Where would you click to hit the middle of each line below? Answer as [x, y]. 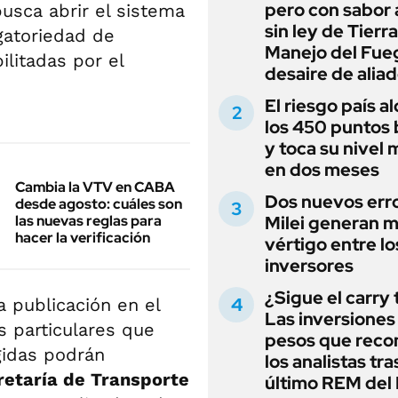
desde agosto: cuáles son [99, 203]
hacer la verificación [83, 237]
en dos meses [322, 170]
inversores [309, 266]
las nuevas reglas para [88, 220]
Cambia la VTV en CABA [95, 187]
